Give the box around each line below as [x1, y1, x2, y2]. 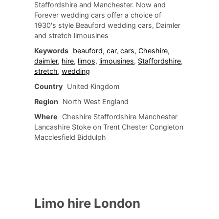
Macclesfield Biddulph [34, 133, 106, 142]
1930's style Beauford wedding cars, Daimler [34, 21, 180, 30]
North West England [63, 97, 129, 106]
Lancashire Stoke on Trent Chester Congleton [34, 123, 183, 131]
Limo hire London [34, 196, 140, 211]
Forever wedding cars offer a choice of [34, 11, 161, 20]
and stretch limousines [34, 31, 109, 40]
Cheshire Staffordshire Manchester [62, 112, 177, 121]
